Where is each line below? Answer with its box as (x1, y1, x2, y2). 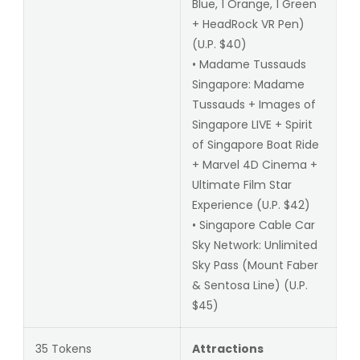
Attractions (191, 340, 264, 357)
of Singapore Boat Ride (191, 136, 319, 153)
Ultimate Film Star (191, 176, 292, 193)
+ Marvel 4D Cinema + (191, 156, 317, 173)
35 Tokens (35, 340, 92, 357)
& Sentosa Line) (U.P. (191, 276, 308, 293)
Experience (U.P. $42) (191, 196, 310, 213)
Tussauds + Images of (191, 96, 316, 112)
